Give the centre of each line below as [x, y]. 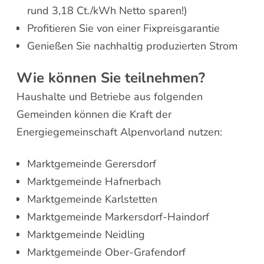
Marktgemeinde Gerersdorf [91, 164]
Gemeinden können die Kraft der [94, 114]
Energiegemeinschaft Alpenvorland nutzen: [121, 132]
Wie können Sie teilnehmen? [111, 77]
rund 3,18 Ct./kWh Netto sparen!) [107, 10]
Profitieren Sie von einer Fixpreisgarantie [123, 28]
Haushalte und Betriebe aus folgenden [110, 96]
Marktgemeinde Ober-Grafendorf [106, 252]
